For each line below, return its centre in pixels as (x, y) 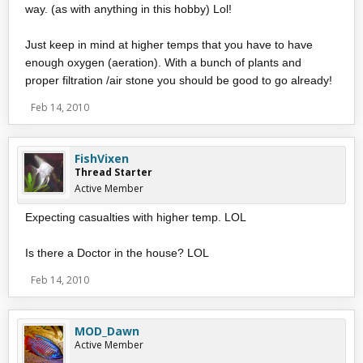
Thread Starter (113, 172)
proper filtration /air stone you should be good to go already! (179, 80)
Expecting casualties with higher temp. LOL (136, 217)
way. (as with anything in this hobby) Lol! (128, 9)
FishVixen (102, 158)
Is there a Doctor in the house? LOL (117, 253)
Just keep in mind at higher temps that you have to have (169, 45)
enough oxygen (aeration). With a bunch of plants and (163, 62)
